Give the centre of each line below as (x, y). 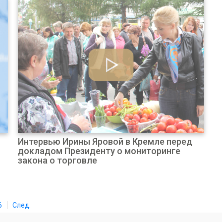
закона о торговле (57, 160)
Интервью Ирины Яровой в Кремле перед (105, 141)
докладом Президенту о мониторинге (99, 151)
